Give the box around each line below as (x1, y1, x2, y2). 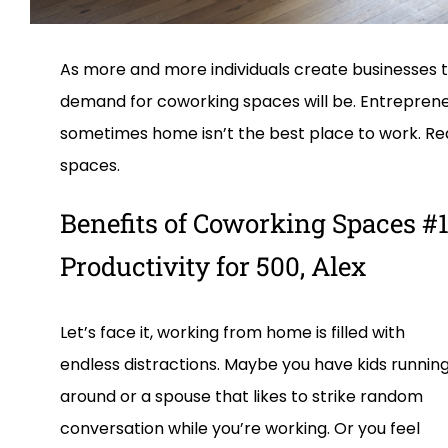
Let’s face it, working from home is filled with (60, 320, 405, 344)
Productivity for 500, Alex (60, 249, 366, 284)
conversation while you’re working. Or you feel (60, 416, 420, 440)
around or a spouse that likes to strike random (60, 384, 423, 408)
